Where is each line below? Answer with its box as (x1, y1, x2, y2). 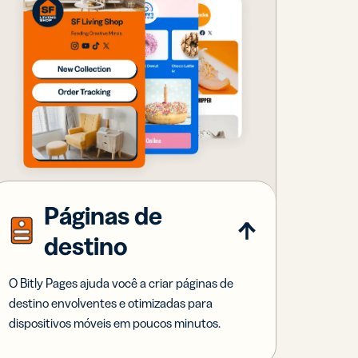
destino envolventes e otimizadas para (8, 294, 213, 311)
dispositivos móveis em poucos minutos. (8, 314, 221, 331)
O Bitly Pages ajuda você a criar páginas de (8, 274, 233, 291)
